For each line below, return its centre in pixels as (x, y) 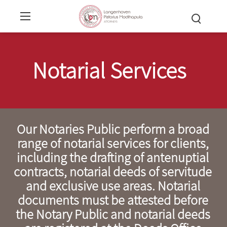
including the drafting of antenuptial (113, 157)
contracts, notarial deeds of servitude (113, 172)
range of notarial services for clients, (113, 143)
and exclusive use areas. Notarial (113, 186)
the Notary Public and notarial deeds (113, 214)
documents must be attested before (113, 200)
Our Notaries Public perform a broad (113, 129)
